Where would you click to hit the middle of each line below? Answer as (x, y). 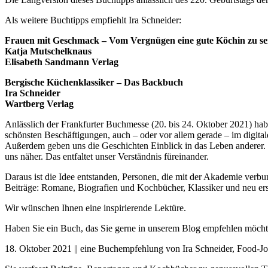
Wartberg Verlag (39, 104)
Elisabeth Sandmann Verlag (62, 62)
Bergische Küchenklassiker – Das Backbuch (94, 83)
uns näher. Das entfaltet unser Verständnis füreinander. (107, 157)
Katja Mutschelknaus (48, 51)
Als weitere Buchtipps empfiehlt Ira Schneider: (93, 20)
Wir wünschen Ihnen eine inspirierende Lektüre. (95, 208)
